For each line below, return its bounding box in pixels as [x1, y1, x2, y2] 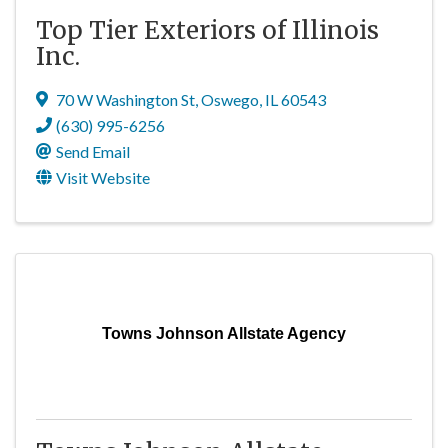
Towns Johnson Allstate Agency [102, 325, 346, 342]
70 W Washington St [56, 90, 195, 109]
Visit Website [56, 168, 150, 187]
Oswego [201, 90, 259, 109]
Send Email [56, 142, 130, 161]
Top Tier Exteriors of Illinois [36, 15, 379, 46]
